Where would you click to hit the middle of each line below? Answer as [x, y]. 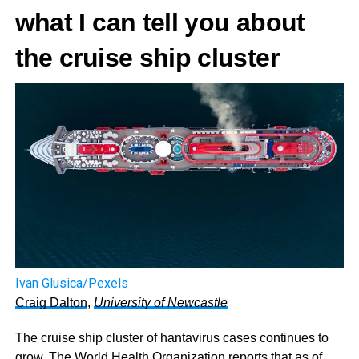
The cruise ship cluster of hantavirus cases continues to [171, 337]
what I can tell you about [160, 22]
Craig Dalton [51, 302]
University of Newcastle [160, 302]
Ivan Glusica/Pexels [71, 283]
